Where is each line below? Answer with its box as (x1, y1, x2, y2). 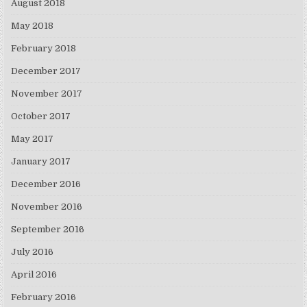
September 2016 (11, 224, 85, 234)
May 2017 (11, 134, 54, 144)
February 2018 (11, 43, 77, 53)
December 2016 (11, 179, 82, 189)
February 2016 (11, 292, 77, 302)
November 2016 (11, 201, 83, 212)
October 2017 (11, 111, 71, 121)
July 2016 (11, 247, 54, 257)
